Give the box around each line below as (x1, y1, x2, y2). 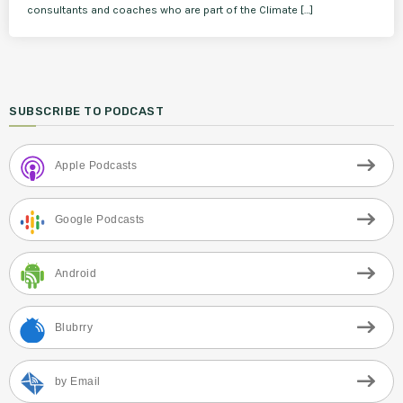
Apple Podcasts (55, 158, 138, 172)
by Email (55, 374, 101, 388)
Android (55, 266, 97, 280)
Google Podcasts (55, 212, 145, 226)
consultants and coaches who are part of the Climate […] (27, 4, 313, 16)
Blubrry (55, 320, 94, 334)
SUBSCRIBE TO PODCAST (9, 104, 165, 118)
